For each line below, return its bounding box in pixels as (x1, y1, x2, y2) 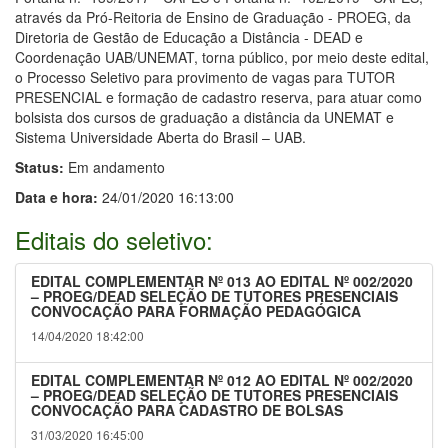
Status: (15, 157, 64, 178)
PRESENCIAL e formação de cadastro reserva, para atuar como (15, 87, 422, 108)
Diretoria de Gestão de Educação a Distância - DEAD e (15, 27, 363, 48)
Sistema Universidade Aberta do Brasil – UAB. (15, 127, 310, 148)
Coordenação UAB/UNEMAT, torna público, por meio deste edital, (15, 47, 429, 68)
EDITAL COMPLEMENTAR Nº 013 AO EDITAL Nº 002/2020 (31, 271, 413, 292)
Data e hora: (15, 187, 98, 208)
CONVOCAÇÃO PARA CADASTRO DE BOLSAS (31, 400, 343, 421)
